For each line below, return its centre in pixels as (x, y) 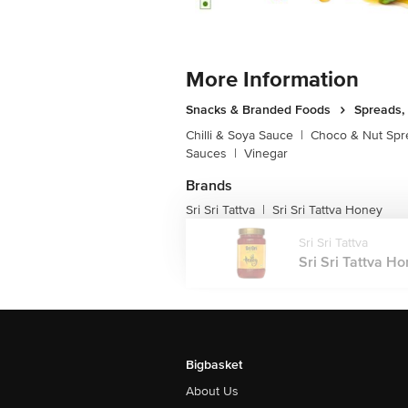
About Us (212, 391)
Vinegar (266, 153)
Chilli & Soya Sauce (240, 135)
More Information (272, 79)
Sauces (206, 153)
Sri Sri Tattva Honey (327, 209)
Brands (209, 185)
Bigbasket (214, 364)
